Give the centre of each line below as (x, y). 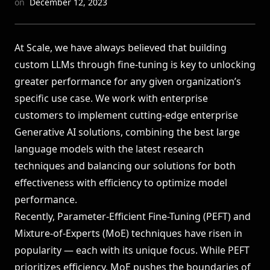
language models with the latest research (109, 149)
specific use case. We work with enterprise (111, 98)
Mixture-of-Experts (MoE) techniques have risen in (128, 233)
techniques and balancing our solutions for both (125, 166)
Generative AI (45, 132)
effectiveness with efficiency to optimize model (121, 183)
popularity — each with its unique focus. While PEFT (132, 250)
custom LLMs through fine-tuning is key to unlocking (135, 64)
